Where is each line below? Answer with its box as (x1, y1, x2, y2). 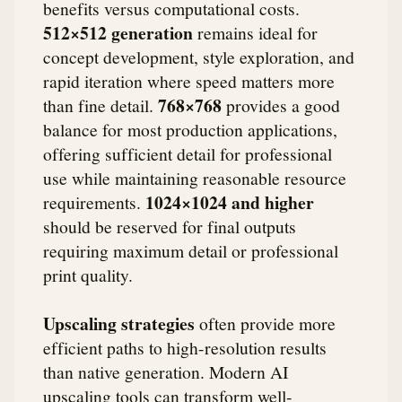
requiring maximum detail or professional (43, 239, 338, 263)
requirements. (43, 190, 145, 214)
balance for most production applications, (43, 118, 337, 142)
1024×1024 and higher (145, 189, 314, 216)
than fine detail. (43, 93, 158, 118)
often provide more (195, 310, 336, 335)
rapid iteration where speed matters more (43, 69, 335, 93)
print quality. (43, 263, 133, 287)
